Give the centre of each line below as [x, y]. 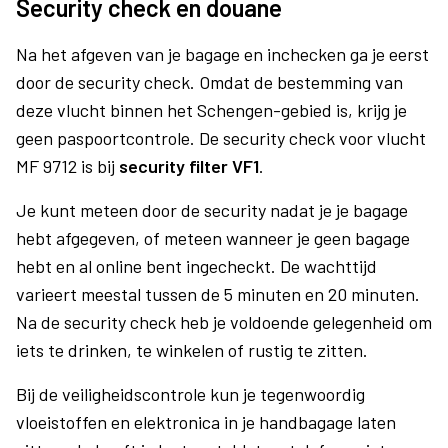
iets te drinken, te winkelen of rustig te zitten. [192, 350]
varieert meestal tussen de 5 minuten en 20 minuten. [218, 294]
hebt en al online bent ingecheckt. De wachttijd [196, 266]
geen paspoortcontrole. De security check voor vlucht [221, 138]
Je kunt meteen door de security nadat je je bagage [212, 210]
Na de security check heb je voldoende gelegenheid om [224, 322]
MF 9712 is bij [67, 166]
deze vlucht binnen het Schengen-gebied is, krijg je [211, 110]
